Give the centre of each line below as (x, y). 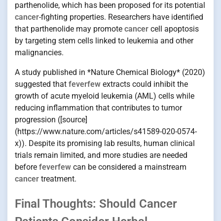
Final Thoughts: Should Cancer (96, 203)
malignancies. (39, 52)
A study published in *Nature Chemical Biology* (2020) (110, 72)
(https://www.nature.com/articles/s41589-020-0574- (106, 131)
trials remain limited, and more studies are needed (101, 155)
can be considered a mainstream (129, 167)
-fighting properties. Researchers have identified (121, 17)
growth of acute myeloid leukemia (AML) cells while (105, 96)
